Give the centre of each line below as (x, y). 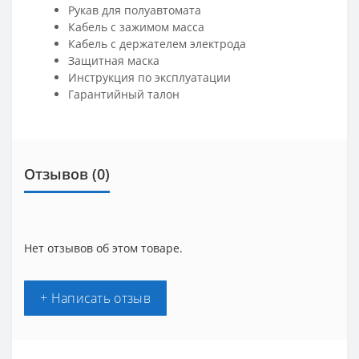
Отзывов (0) (67, 173)
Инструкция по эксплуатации (149, 77)
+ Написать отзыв (95, 298)
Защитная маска (114, 60)
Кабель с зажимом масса (136, 26)
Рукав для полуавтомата (135, 10)
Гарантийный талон (124, 94)
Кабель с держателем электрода (157, 43)
